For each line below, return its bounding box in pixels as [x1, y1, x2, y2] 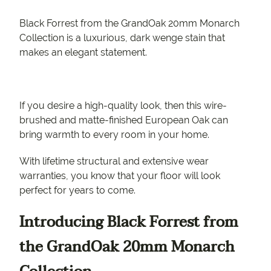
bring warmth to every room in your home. [19, 128, 212, 140]
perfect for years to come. [19, 184, 135, 196]
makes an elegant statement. [19, 46, 149, 58]
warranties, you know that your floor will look [19, 169, 220, 181]
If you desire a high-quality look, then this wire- [19, 99, 227, 111]
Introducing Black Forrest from [19, 209, 238, 235]
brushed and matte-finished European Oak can [19, 114, 228, 126]
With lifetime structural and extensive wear [19, 155, 209, 167]
